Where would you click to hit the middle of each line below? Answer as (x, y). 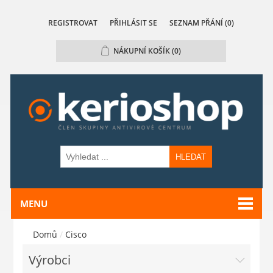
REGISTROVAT (73, 23)
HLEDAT (191, 157)
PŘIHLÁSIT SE (133, 23)
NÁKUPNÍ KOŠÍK (141, 51)
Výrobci (50, 260)
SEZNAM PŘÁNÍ (196, 23)
